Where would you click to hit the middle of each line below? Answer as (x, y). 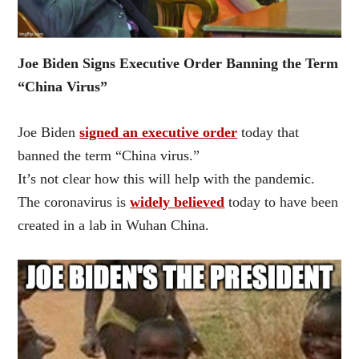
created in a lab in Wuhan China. (114, 225)
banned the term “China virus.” (109, 155)
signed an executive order (159, 132)
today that (268, 132)
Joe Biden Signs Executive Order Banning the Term (178, 63)
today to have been (282, 202)
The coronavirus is (74, 202)
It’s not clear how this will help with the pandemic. (167, 178)
